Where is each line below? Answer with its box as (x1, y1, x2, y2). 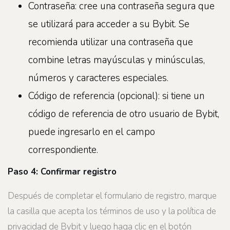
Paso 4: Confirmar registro (8, 165, 117, 178)
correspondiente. (28, 143, 98, 157)
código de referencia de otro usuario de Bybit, (28, 107, 219, 121)
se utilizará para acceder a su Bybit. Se (28, 17, 189, 31)
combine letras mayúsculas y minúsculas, (28, 53, 205, 67)
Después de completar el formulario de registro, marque (8, 190, 217, 202)
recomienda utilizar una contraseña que (28, 35, 193, 49)
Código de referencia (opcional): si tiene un (28, 89, 204, 103)
